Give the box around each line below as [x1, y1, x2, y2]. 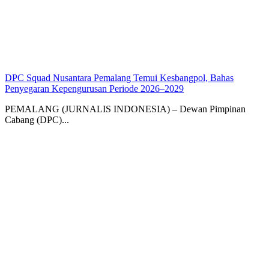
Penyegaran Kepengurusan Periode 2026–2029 [5, 83, 184, 94]
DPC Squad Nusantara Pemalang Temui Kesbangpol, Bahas [5, 73, 234, 83]
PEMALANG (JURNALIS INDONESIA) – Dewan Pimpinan [5, 104, 246, 115]
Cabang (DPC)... [5, 115, 69, 125]
